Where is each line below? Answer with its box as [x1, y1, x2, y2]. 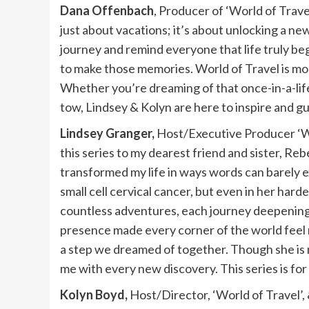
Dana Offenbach [60, 3, 154, 19]
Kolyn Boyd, [60, 287, 128, 303]
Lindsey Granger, [60, 126, 154, 141]
